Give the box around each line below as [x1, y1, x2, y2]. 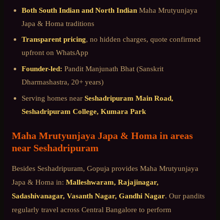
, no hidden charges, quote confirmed [86, 35, 201, 44]
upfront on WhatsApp [22, 48, 88, 57]
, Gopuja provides [83, 164, 140, 172]
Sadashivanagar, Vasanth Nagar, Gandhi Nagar [12, 191, 165, 200]
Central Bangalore [82, 205, 137, 214]
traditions [64, 19, 94, 27]
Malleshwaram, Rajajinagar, [66, 177, 159, 186]
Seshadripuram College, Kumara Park [22, 107, 146, 115]
